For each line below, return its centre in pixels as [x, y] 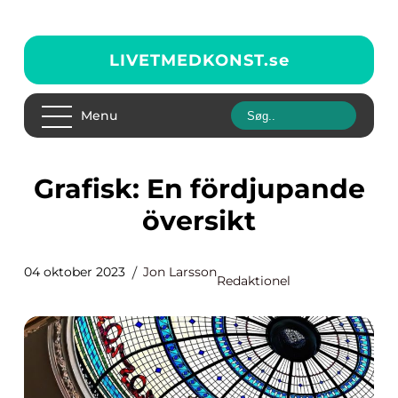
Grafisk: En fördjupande [44, 189]
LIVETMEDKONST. [189, 60]
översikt [199, 221]
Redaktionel [254, 281]
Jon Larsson [180, 272]
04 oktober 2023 [75, 272]
